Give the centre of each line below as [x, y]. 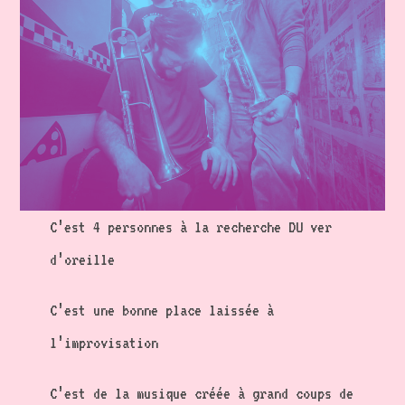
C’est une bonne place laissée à [161, 311]
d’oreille [82, 260]
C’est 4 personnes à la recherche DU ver [190, 227]
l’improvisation [104, 343]
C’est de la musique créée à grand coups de [201, 394]
